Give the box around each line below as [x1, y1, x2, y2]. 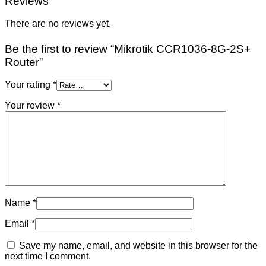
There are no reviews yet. [5, 18, 111, 29]
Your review [5, 100, 57, 111]
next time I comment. [5, 251, 91, 261]
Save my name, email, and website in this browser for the [19, 240, 258, 251]
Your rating [5, 80, 53, 90]
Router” [5, 55, 43, 68]
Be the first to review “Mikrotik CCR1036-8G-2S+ [5, 42, 251, 55]
